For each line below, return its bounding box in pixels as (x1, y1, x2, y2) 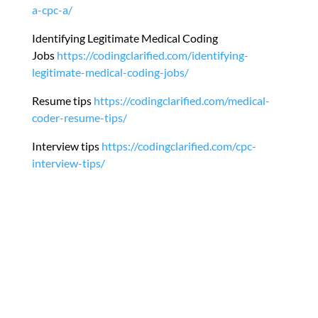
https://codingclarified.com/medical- (93, 94, 270, 108)
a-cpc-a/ (31, 3, 72, 17)
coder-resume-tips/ (31, 111, 127, 125)
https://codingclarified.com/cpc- (101, 139, 256, 153)
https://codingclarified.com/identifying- (56, 48, 248, 62)
